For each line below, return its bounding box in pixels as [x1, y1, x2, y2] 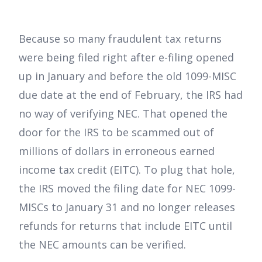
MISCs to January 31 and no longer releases [19, 199, 235, 214]
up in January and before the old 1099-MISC [19, 68, 236, 83]
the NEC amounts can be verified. [19, 237, 186, 251]
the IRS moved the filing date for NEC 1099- [19, 181, 236, 195]
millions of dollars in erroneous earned [19, 143, 215, 158]
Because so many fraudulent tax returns [19, 31, 222, 46]
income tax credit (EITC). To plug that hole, [19, 162, 235, 177]
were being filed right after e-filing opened [19, 50, 234, 64]
